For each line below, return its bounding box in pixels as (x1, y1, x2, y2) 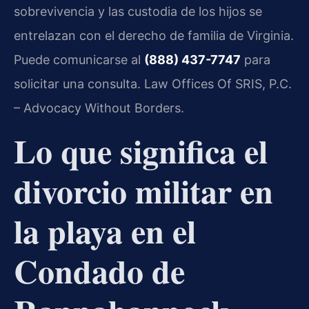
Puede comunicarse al (14, 52, 144, 68)
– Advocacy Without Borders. (14, 101, 184, 116)
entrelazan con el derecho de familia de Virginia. (14, 28, 294, 43)
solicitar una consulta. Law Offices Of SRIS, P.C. (14, 77, 292, 92)
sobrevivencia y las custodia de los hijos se (14, 4, 262, 19)
